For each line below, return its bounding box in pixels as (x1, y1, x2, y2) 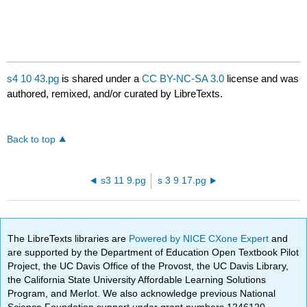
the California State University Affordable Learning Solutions (8, 273, 267, 285)
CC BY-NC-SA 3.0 (142, 73, 225, 85)
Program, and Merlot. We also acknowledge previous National (8, 287, 276, 299)
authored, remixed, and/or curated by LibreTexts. (7, 88, 223, 100)
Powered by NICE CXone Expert (129, 232, 272, 244)
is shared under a (59, 73, 143, 85)
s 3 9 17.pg (158, 175, 207, 186)
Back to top (7, 134, 56, 145)
